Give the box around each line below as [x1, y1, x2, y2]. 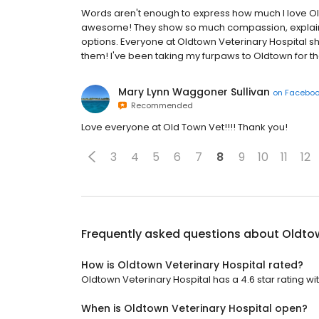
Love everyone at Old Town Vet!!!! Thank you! [81, 120, 288, 134]
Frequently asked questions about [81, 226, 282, 242]
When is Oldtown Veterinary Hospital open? [81, 301, 308, 315]
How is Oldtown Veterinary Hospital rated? [81, 258, 303, 272]
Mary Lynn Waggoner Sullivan [118, 85, 270, 99]
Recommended [127, 100, 193, 111]
